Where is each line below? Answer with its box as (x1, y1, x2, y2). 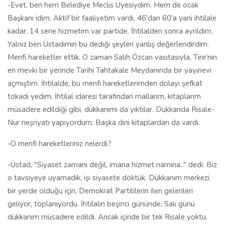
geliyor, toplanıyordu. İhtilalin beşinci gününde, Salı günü (8, 199, 195, 209)
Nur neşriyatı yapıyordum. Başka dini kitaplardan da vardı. (8, 118, 200, 128)
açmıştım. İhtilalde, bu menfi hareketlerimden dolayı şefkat (8, 78, 202, 88)
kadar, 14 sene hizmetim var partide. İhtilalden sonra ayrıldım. (8, 26, 213, 36)
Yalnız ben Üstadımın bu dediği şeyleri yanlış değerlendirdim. (8, 39, 209, 49)
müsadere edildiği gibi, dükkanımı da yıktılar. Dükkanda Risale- (8, 104, 214, 115)
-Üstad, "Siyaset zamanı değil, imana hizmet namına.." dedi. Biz (8, 160, 217, 170)
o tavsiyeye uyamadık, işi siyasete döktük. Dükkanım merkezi (8, 173, 209, 183)
